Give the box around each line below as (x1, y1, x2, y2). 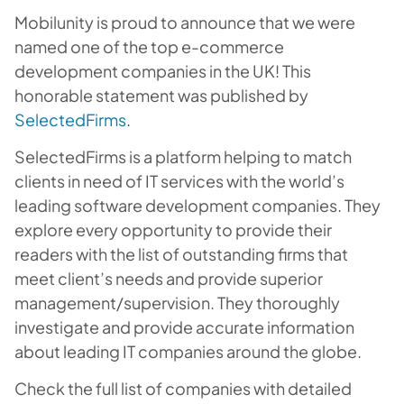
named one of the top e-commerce (14, 36, 284, 57)
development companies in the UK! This (14, 60, 311, 81)
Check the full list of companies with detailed (14, 378, 352, 399)
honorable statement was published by (14, 85, 308, 106)
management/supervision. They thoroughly (14, 292, 340, 313)
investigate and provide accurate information (14, 317, 354, 337)
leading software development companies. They (14, 195, 381, 216)
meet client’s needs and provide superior (14, 268, 323, 289)
